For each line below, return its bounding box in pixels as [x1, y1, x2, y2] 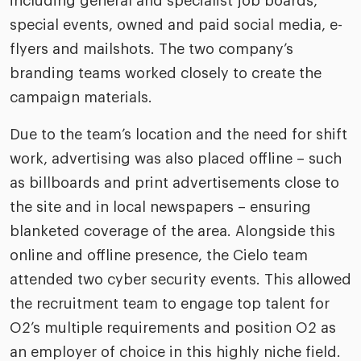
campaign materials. [10, 90, 152, 106]
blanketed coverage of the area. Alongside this [10, 224, 335, 239]
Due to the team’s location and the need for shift [10, 127, 347, 143]
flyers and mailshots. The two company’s [10, 42, 293, 57]
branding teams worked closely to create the [10, 66, 322, 81]
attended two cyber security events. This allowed [10, 272, 351, 288]
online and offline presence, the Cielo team [10, 248, 308, 263]
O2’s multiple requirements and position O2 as [10, 321, 336, 336]
